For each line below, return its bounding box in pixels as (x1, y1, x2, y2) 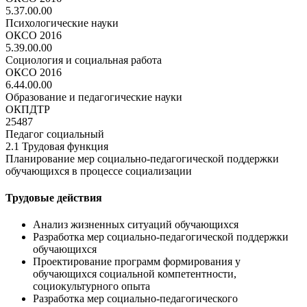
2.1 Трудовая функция (5, 140, 108, 152)
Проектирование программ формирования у (33, 256, 241, 268)
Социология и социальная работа (5, 53, 162, 66)
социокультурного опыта (33, 280, 150, 293)
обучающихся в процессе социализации (5, 164, 192, 177)
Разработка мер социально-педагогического (33, 293, 238, 305)
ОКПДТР (5, 103, 50, 115)
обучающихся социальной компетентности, (33, 268, 236, 280)
